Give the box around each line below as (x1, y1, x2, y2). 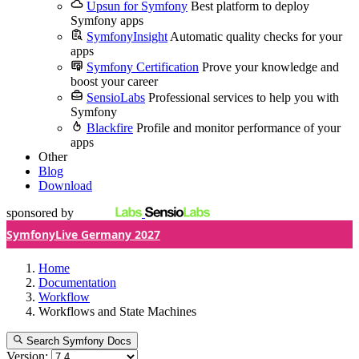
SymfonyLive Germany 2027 (6, 227, 160, 242)
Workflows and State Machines (38, 305, 196, 318)
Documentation (38, 276, 116, 289)
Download (38, 179, 92, 192)
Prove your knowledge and (202, 60, 339, 74)
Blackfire (87, 121, 133, 135)
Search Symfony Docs (26, 335, 132, 348)
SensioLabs (87, 91, 145, 104)
